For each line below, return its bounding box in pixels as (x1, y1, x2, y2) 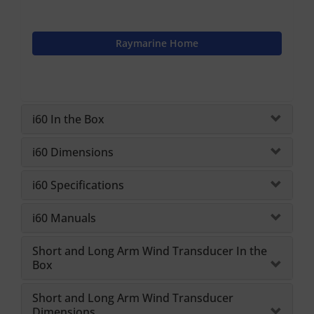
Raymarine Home (116, 36, 198, 50)
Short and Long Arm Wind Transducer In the (32, 243, 267, 259)
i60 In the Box (32, 111, 104, 127)
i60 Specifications (32, 177, 124, 193)
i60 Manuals (32, 210, 96, 226)
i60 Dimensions (32, 144, 114, 160)
